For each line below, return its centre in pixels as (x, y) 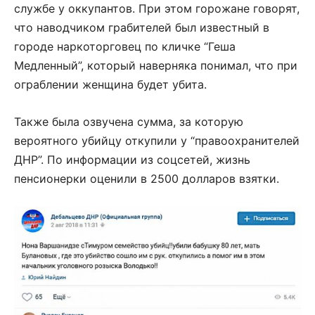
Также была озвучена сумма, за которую (129, 122)
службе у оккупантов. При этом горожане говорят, (157, 9)
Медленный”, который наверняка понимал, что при (156, 66)
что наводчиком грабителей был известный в (142, 28)
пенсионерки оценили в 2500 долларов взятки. (147, 179)
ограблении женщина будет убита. (110, 85)
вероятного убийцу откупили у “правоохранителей (157, 141)
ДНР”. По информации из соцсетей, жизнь (132, 160)
